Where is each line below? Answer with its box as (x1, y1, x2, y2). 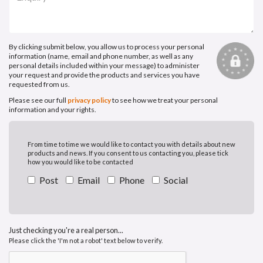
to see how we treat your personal (111, 96, 218, 105)
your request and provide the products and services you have (9, 70, 200, 80)
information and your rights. (9, 105, 96, 114)
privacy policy (68, 96, 111, 105)
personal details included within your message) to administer (9, 61, 200, 70)
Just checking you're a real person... (9, 225, 123, 235)
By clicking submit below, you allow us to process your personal (9, 42, 204, 52)
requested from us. (9, 80, 70, 89)
